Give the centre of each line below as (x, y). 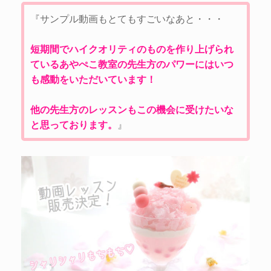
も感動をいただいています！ (93, 79)
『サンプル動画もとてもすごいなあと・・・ (127, 19)
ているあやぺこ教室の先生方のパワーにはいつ (132, 64)
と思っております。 (74, 125)
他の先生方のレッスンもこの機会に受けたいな (132, 109)
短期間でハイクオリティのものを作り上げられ (132, 49)
